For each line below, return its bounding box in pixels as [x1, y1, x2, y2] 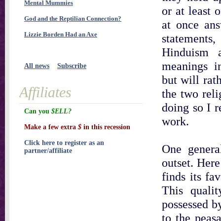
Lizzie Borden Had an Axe [24, 31, 97, 38]
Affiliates [19, 84, 72, 100]
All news [24, 62, 49, 70]
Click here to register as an [24, 139, 104, 147]
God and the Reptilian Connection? [24, 15, 121, 22]
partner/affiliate [24, 147, 72, 154]
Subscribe [57, 62, 86, 70]
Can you [24, 108, 51, 115]
